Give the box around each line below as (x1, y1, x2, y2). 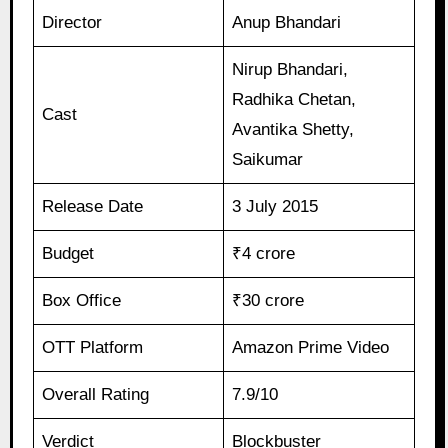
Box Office (42, 291, 122, 311)
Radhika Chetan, (232, 90, 357, 110)
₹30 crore (232, 291, 305, 311)
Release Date (42, 197, 144, 217)
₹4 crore (232, 244, 296, 264)
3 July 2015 (232, 197, 319, 217)
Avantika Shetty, (232, 120, 355, 140)
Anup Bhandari (232, 13, 342, 33)
